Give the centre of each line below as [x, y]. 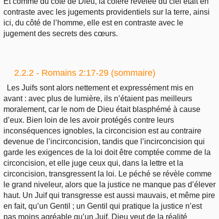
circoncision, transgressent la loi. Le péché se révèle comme [108, 174]
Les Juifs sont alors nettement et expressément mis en [100, 88]
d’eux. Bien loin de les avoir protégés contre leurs [89, 120]
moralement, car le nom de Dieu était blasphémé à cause [102, 109]
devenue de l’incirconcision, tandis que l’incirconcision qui [104, 142]
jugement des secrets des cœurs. [61, 33]
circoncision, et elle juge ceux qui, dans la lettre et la [93, 163]
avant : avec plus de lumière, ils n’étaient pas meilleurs [98, 99]
